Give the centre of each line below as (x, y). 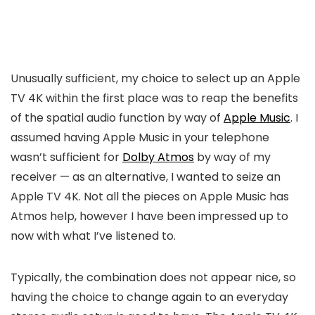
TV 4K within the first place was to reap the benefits (154, 98)
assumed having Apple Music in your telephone (140, 137)
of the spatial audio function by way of (117, 117)
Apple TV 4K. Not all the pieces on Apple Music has (150, 196)
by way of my (232, 157)
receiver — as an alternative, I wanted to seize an (146, 176)
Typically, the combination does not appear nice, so (153, 277)
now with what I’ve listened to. (93, 236)
